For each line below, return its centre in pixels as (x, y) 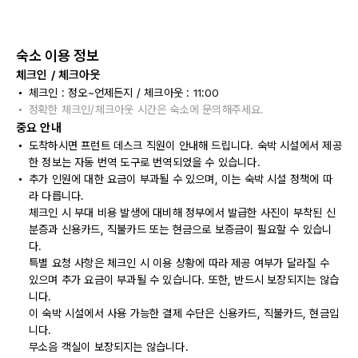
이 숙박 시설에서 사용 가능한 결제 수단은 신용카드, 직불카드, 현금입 (184, 313)
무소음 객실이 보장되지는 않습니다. (109, 347)
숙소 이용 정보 (58, 56)
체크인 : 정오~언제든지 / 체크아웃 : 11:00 (124, 93)
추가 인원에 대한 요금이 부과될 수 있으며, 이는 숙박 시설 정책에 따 (181, 179)
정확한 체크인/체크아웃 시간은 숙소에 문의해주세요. (147, 109)
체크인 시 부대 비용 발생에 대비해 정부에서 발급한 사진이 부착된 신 (182, 213)
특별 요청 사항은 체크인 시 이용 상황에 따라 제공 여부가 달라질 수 (179, 263)
